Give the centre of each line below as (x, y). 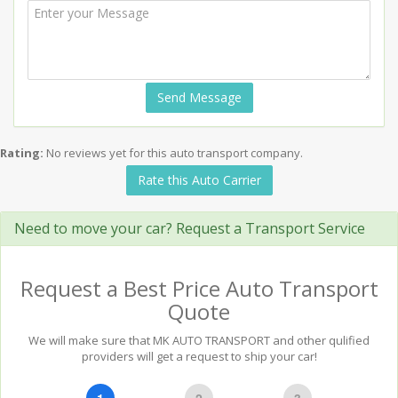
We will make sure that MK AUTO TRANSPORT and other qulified (199, 340)
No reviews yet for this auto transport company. (175, 153)
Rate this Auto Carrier (199, 180)
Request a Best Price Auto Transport (199, 288)
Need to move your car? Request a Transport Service (190, 228)
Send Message (199, 97)
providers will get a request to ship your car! (199, 356)
